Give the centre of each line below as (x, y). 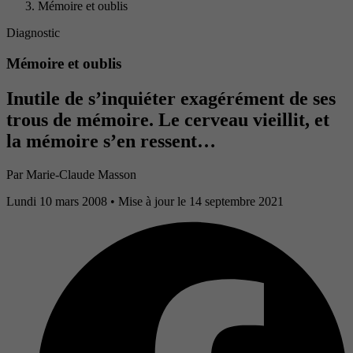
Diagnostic (33, 33)
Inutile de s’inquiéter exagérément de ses (171, 99)
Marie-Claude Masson (81, 175)
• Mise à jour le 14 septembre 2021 (197, 201)
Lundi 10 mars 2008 (58, 201)
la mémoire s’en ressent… (111, 141)
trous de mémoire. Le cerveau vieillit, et (168, 120)
